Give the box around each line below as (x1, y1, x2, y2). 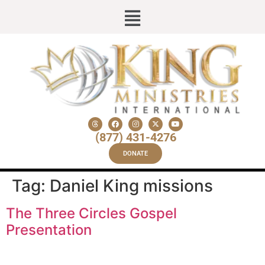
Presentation (6, 221, 92, 238)
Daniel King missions (50, 175, 213, 196)
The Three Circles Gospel (6, 204, 177, 222)
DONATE (123, 149, 148, 157)
